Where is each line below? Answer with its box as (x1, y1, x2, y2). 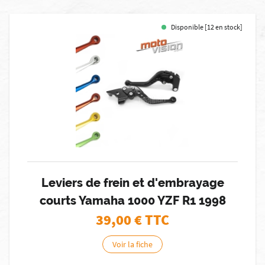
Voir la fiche (112, 239, 153, 250)
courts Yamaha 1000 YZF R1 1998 (39, 193, 226, 208)
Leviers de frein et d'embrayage (41, 176, 224, 190)
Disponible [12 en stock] (171, 22, 243, 31)
